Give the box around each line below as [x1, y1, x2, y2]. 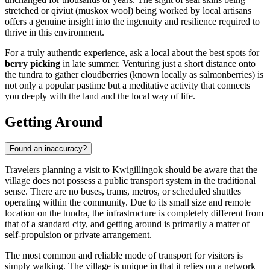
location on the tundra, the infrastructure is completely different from [5, 207, 263, 218]
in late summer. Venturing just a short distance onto [60, 58, 256, 69]
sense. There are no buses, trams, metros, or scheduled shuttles [5, 186, 241, 196]
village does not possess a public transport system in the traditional [5, 175, 256, 186]
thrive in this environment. [5, 27, 104, 38]
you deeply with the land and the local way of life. [5, 91, 195, 102]
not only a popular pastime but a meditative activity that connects [5, 80, 250, 91]
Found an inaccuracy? [10, 143, 87, 153]
